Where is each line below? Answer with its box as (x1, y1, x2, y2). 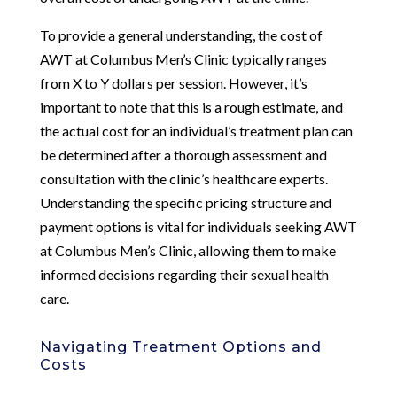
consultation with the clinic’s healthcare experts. (39, 169, 328, 187)
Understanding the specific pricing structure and (39, 193, 331, 211)
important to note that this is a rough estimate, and (39, 97, 343, 115)
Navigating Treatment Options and (39, 338, 322, 355)
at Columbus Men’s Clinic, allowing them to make (39, 241, 336, 259)
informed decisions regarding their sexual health (39, 265, 329, 283)
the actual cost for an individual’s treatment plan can (39, 121, 353, 139)
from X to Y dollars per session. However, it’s (39, 74, 307, 91)
